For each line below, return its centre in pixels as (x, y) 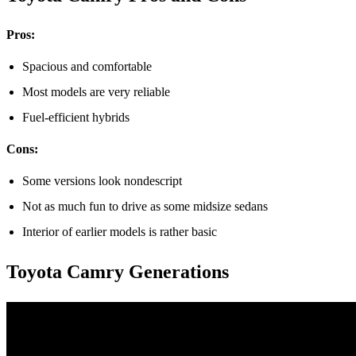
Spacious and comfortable (87, 66)
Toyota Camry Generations (118, 271)
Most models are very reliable (96, 91)
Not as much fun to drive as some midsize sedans (145, 206)
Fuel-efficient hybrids (76, 117)
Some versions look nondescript (102, 180)
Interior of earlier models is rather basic (120, 231)
